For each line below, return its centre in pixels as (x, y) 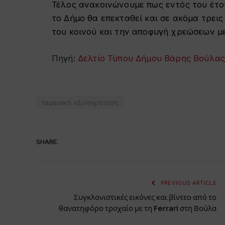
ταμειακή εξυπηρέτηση (80, 103)
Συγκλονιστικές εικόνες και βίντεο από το (145, 197)
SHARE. (47, 141)
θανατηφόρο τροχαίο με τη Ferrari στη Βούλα (138, 208)
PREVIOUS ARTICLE (188, 183)
